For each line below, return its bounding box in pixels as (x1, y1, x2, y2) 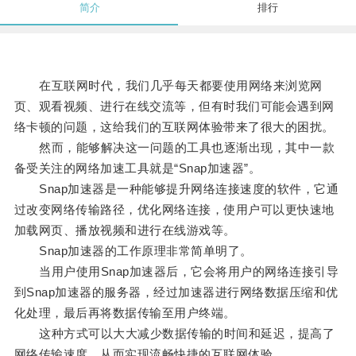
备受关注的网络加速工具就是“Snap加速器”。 (14, 161, 261, 176)
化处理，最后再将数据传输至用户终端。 (14, 306, 236, 320)
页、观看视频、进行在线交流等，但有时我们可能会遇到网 (14, 99, 335, 114)
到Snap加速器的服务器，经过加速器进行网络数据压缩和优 (14, 285, 339, 300)
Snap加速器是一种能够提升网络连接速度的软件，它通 (14, 182, 339, 196)
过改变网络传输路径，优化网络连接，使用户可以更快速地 (14, 203, 335, 217)
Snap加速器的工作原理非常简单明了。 (14, 244, 253, 258)
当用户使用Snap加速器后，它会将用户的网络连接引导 (14, 265, 339, 279)
